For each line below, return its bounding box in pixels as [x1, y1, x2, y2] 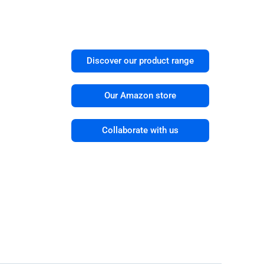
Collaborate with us [101, 124, 179, 136]
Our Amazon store [104, 90, 176, 101]
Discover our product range [86, 55, 194, 66]
